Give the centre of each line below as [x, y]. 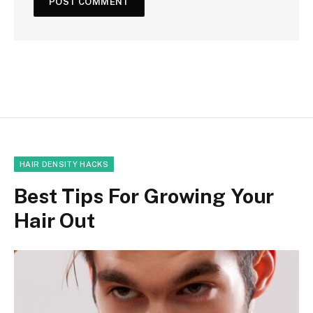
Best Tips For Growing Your [144, 196]
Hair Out [54, 221]
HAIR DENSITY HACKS [64, 165]
